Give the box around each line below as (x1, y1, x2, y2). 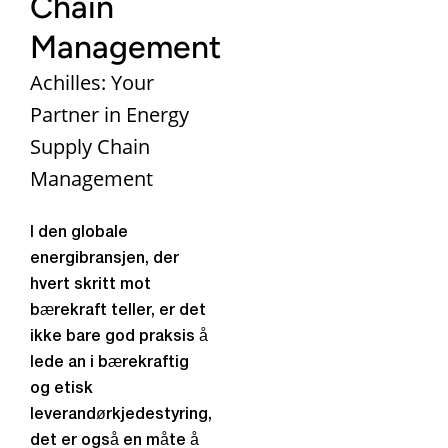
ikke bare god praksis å (30, 330, 208, 344)
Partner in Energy (30, 101, 189, 128)
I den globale (30, 226, 128, 240)
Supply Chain (30, 133, 150, 160)
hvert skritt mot (30, 278, 151, 292)
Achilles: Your (30, 69, 154, 96)
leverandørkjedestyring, (30, 408, 212, 422)
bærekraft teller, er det (30, 304, 206, 318)
